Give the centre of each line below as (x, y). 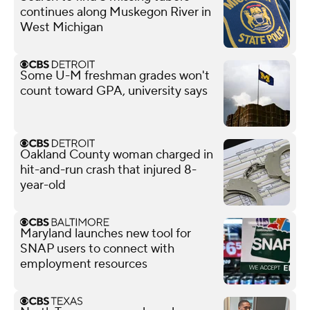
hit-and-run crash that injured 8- (108, 170)
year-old (43, 185)
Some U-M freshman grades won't (115, 75)
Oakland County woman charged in (117, 154)
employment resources (84, 264)
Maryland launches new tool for (106, 233)
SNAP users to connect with (97, 248)
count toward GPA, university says (114, 91)
